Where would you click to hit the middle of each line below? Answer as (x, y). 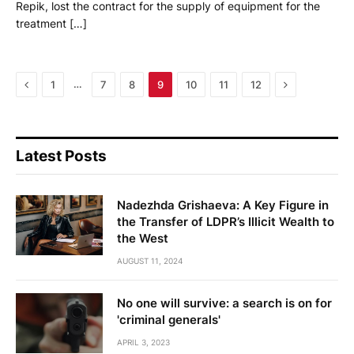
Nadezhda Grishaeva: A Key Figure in (223, 205)
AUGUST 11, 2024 (150, 260)
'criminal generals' (169, 319)
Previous (50, 83)
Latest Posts (61, 156)
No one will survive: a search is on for (224, 303)
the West (143, 238)
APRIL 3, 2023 (143, 342)
